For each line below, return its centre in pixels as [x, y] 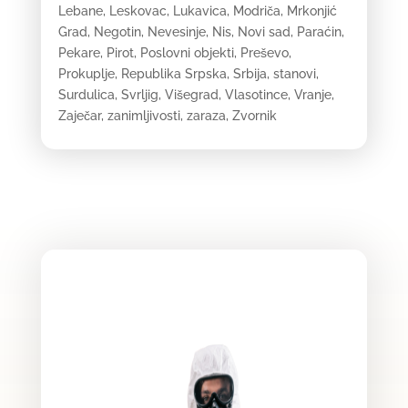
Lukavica [199, 10]
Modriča [256, 10]
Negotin [117, 31]
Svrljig [139, 94]
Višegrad [191, 94]
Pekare [79, 52]
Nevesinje [176, 31]
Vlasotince [256, 94]
